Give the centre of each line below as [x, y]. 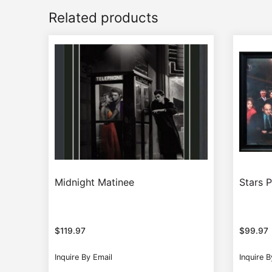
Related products [104, 17]
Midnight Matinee [94, 182]
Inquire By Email [83, 257]
